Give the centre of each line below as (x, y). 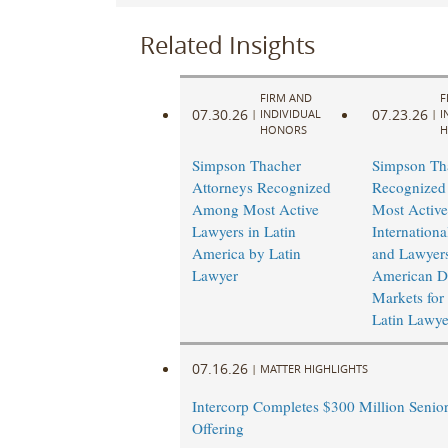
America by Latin (246, 253)
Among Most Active (255, 209)
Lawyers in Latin (243, 231)
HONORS (283, 130)
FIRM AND (285, 98)
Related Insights (227, 44)
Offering (217, 428)
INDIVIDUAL (290, 114)
